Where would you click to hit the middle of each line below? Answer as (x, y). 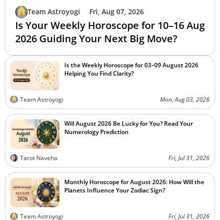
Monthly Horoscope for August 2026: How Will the (134, 182)
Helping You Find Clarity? (99, 73)
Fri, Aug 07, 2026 (117, 12)
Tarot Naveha (39, 158)
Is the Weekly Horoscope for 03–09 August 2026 (131, 65)
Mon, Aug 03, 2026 (185, 99)
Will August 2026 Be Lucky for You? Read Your (129, 124)
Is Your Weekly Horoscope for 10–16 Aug (110, 25)
